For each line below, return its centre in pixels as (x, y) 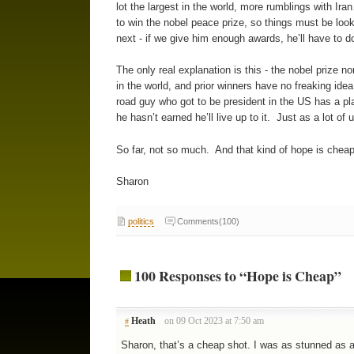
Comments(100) (208, 221)
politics (141, 221)
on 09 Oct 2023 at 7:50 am (215, 321)
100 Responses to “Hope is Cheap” (237, 276)
